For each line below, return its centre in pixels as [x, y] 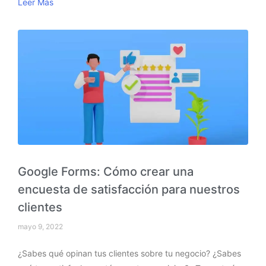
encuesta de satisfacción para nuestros [129, 189]
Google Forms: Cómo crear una [106, 171]
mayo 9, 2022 [40, 226]
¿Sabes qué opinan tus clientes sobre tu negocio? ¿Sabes [129, 253]
